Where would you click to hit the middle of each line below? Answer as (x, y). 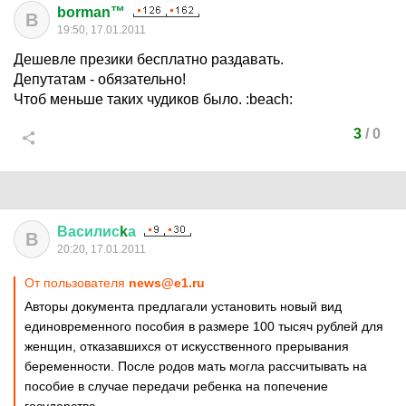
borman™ (91, 12)
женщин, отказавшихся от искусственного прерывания (187, 346)
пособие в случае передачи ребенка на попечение (176, 386)
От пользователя (77, 283)
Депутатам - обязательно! (100, 79)
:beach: (269, 99)
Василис (88, 232)
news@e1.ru (167, 283)
